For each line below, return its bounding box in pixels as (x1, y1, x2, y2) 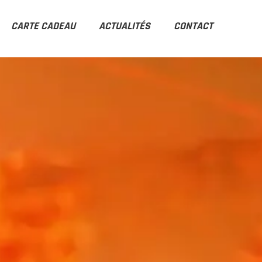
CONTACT (174, 19, 213, 33)
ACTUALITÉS (99, 19, 151, 33)
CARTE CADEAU (11, 19, 76, 33)
